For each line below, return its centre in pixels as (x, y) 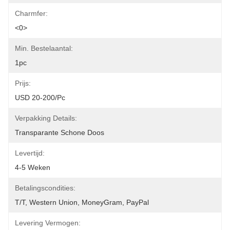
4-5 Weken (33, 167)
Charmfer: (31, 13)
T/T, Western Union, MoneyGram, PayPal (82, 202)
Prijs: (23, 83)
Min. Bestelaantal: (44, 48)
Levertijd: (30, 153)
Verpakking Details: (46, 118)
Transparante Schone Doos (60, 132)
